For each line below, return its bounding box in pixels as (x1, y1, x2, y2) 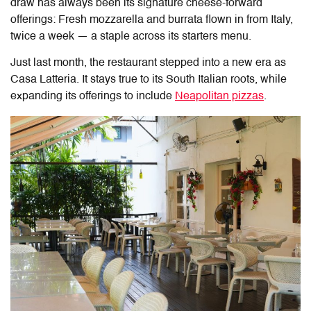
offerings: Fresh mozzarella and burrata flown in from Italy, (10, 14, 293, 26)
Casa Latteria (10, 74, 76, 85)
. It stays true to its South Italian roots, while (76, 74, 287, 85)
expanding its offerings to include (10, 90, 175, 102)
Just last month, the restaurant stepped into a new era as (10, 57, 286, 69)
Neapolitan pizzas (175, 90, 264, 102)
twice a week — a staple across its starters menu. (10, 31, 254, 42)
